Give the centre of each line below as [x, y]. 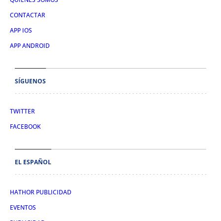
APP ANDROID [30, 46]
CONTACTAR [28, 15]
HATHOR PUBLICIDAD [41, 192]
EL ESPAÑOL [33, 162]
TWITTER [22, 111]
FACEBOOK [25, 127]
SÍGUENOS [30, 81]
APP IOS [21, 31]
